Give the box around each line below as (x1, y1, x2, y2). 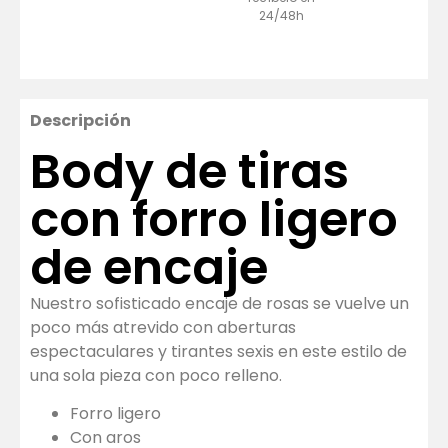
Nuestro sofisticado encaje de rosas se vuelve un (30, 291, 409, 315)
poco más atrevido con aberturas (30, 315, 296, 339)
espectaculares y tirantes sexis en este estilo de (30, 339, 407, 363)
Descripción (30, 109, 131, 133)
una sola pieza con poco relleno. (30, 363, 282, 387)
